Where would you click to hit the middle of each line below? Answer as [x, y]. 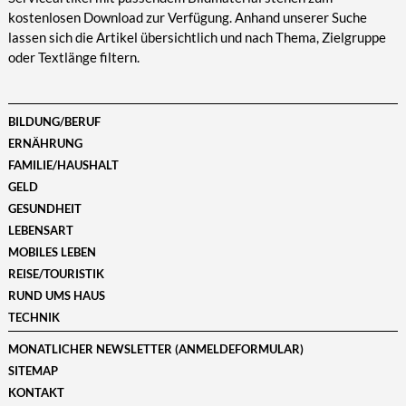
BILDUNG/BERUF [54, 122]
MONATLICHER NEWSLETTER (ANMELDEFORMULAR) [155, 349]
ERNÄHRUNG [45, 144]
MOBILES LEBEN [52, 252]
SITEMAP [33, 371]
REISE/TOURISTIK [56, 274]
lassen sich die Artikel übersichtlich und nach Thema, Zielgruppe [197, 38]
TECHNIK [34, 318]
